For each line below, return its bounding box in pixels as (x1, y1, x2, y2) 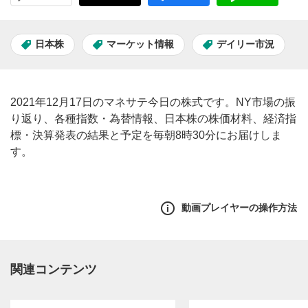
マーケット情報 (107, 38, 174, 50)
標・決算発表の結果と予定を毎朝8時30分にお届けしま (10, 129, 282, 142)
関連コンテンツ (10, 262, 97, 276)
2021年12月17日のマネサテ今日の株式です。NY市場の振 (10, 96, 296, 109)
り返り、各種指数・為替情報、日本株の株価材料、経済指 (10, 113, 296, 125)
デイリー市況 (217, 38, 274, 50)
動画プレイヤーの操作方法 (181, 202, 297, 214)
